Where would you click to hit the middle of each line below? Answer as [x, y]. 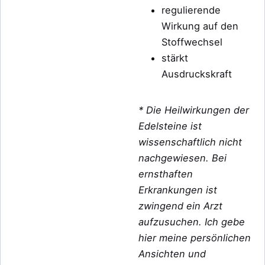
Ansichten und [172, 254]
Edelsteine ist [170, 126]
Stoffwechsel [192, 42]
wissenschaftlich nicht [190, 142]
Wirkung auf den [200, 26]
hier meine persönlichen [195, 238]
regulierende [191, 10]
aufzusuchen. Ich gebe [192, 222]
